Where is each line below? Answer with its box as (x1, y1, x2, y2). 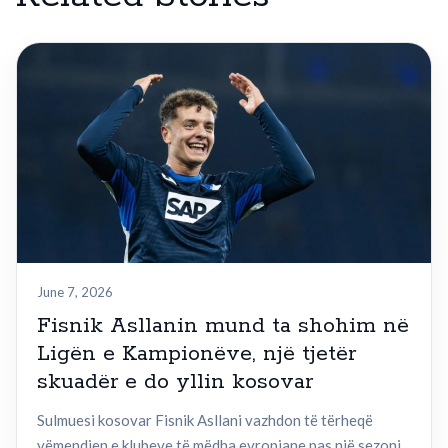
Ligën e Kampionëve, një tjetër (37, 340, 356, 369)
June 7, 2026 (37, 284, 113, 301)
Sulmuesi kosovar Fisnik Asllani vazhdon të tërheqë (37, 411, 373, 430)
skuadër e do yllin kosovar (37, 368, 313, 397)
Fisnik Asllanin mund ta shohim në (37, 312, 409, 341)
